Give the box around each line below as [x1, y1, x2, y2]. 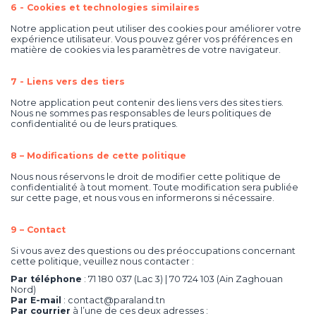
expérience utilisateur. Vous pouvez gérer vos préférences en [11, 34, 293, 45]
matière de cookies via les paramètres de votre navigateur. [11, 44, 281, 56]
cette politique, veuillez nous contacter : [11, 256, 194, 267]
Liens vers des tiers [27, 76, 125, 87]
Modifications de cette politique [27, 150, 186, 162]
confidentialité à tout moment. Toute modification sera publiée [11, 182, 298, 193]
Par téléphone [11, 274, 82, 285]
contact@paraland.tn [68, 295, 165, 306]
